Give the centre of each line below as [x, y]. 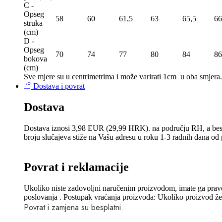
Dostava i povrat [58, 86]
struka [33, 23]
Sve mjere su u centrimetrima [69, 77]
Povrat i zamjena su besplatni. [74, 207]
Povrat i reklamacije [76, 167]
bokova [35, 59]
